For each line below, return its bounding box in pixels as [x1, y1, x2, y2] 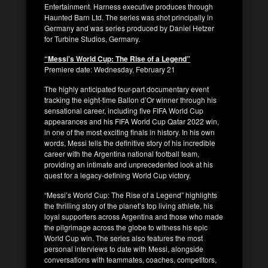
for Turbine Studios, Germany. [44, 33, 140, 44]
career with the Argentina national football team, [44, 148, 199, 159]
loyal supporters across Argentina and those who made [44, 211, 223, 221]
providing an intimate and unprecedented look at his [44, 159, 213, 169]
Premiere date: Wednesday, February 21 [44, 63, 175, 74]
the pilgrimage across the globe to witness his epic [44, 221, 208, 232]
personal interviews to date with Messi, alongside [44, 243, 203, 254]
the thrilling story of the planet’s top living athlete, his [44, 200, 213, 211]
